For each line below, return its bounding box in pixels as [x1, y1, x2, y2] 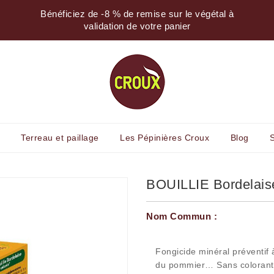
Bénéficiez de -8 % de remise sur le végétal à [40, 9, 234, 19]
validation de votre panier [83, 21, 191, 31]
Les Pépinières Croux [120, 133, 210, 143]
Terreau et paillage [21, 133, 99, 143]
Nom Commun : [146, 211, 217, 221]
